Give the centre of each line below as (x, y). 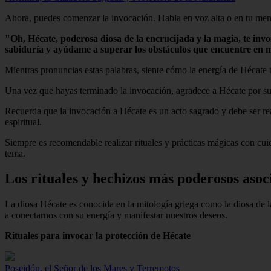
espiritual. (23, 122)
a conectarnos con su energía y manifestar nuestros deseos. (116, 215)
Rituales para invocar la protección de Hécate (98, 236)
